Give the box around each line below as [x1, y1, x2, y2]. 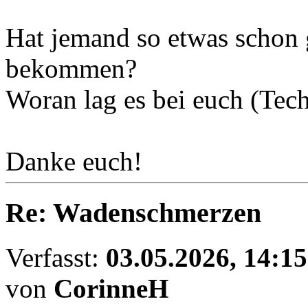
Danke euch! [5, 146, 142, 177]
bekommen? [5, 54, 137, 84]
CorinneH [54, 273, 168, 303]
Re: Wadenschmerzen [5, 197, 261, 228]
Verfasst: [5, 242, 106, 272]
